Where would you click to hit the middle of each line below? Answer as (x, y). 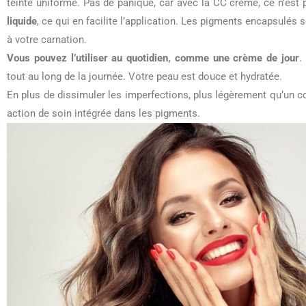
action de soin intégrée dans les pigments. (103, 113)
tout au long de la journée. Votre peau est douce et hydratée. (144, 76)
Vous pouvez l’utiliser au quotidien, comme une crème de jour (153, 58)
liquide (22, 21)
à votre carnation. (47, 40)
